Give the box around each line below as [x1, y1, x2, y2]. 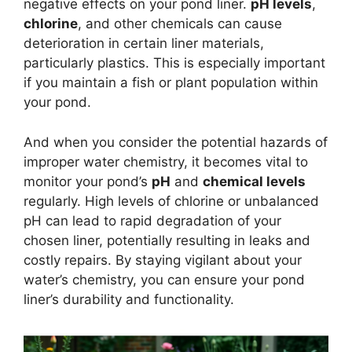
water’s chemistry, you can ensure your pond [24, 271, 305, 288]
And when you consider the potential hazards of [24, 134, 328, 150]
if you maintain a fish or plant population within [24, 75, 318, 91]
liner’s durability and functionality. [24, 291, 234, 307]
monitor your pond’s [24, 173, 152, 189]
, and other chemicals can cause [78, 16, 282, 32]
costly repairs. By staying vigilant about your [24, 251, 302, 268]
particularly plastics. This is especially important [24, 55, 325, 71]
